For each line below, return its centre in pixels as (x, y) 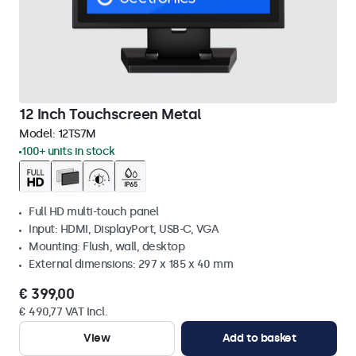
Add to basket (259, 338)
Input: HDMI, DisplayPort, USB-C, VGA (124, 229)
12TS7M (77, 134)
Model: (39, 134)
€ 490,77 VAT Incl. (63, 312)
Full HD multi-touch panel (94, 212)
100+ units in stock (68, 151)
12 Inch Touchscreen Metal (110, 114)
